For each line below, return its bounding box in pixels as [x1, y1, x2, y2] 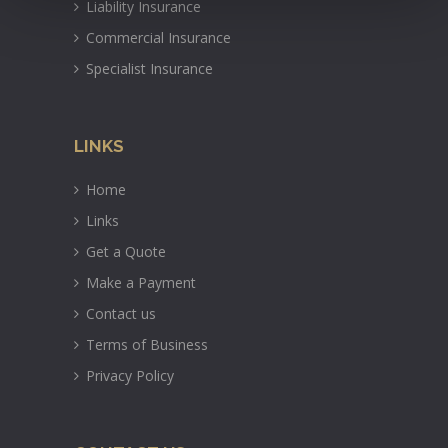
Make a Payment [82, 272, 196, 292]
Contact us [82, 303, 156, 323]
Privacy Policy [82, 365, 174, 385]
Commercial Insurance [82, 27, 231, 47]
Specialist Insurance [82, 58, 213, 78]
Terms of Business [82, 334, 208, 354]
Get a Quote [82, 241, 166, 261]
